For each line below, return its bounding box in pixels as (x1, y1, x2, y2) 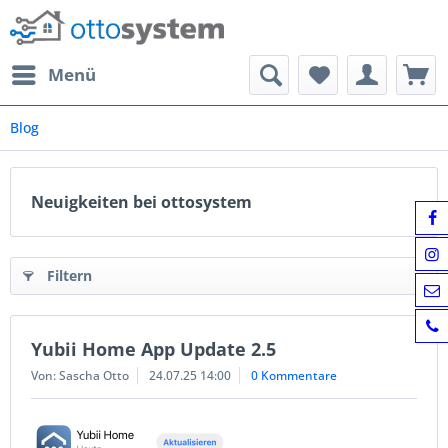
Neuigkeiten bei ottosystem (31, 191, 252, 213)
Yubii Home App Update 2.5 (31, 337, 276, 361)
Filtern (47, 266, 92, 285)
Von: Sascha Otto (31, 367, 129, 384)
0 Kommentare (251, 367, 337, 384)
